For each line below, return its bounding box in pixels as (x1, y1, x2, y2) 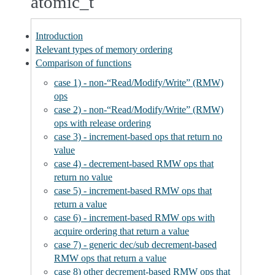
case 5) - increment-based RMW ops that (54, 185, 212, 196)
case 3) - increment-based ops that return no (54, 131, 222, 142)
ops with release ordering (54, 118, 151, 128)
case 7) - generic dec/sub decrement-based (54, 239, 217, 250)
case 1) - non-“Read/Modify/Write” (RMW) (54, 77, 223, 88)
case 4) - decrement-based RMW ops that (54, 158, 214, 169)
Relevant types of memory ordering (36, 44, 172, 55)
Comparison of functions (36, 58, 131, 68)
